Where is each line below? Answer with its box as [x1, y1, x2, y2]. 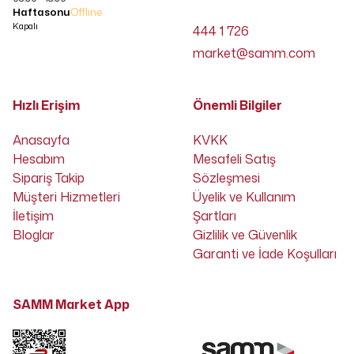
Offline [70, 5, 102, 20]
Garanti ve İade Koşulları [193, 245, 337, 263]
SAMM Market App [13, 296, 130, 314]
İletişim [13, 207, 54, 225]
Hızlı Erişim [13, 96, 80, 115]
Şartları [193, 207, 236, 225]
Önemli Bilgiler [193, 96, 282, 115]
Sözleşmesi [193, 169, 260, 187]
